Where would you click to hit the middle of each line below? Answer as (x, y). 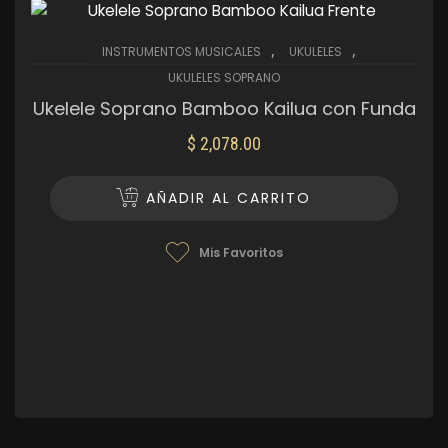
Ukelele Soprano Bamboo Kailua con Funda (224, 109)
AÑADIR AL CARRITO (229, 198)
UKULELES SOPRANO (224, 78)
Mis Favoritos (240, 253)
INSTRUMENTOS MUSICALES (181, 52)
